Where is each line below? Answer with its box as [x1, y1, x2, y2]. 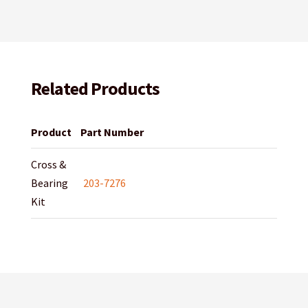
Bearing [30, 176, 68, 190]
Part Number [80, 125, 144, 140]
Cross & [30, 157, 66, 172]
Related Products [30, 77, 159, 100]
